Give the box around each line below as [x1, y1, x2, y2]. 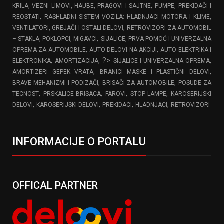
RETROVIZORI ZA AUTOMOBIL [127, 24, 212, 31]
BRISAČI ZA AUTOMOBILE [102, 79, 174, 86]
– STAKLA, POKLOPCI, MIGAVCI [12, 35, 97, 42]
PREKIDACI [102, 101, 132, 108]
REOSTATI [12, 13, 40, 20]
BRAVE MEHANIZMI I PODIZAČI [12, 79, 98, 86]
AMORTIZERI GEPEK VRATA [12, 68, 94, 75]
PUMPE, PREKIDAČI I [155, 2, 212, 9]
